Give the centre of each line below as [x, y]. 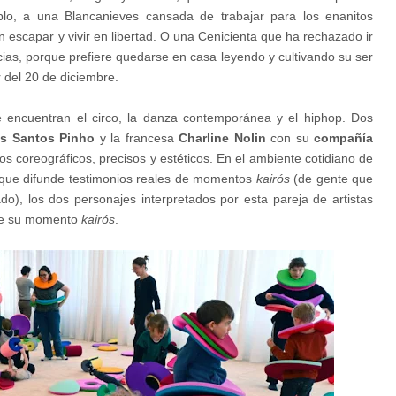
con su [289, 138]
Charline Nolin [222, 138]
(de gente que [331, 179]
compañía [343, 138]
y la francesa [137, 138]
